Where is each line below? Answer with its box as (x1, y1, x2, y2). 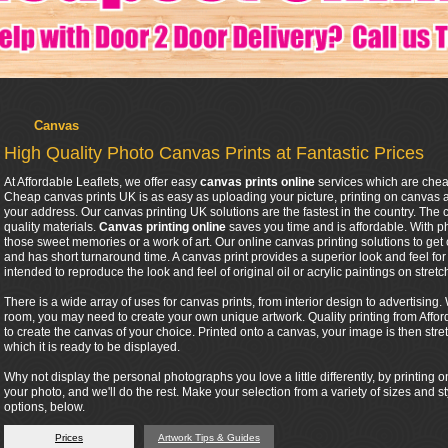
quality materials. (4, 220, 99, 234)
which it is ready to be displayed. (4, 340, 180, 354)
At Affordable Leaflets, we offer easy (4, 175, 200, 189)
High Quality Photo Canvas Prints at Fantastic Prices (4, 143, 424, 163)
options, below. (4, 400, 85, 414)
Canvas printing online (99, 220, 226, 234)
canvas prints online (200, 175, 315, 189)
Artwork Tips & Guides (158, 432, 260, 443)
